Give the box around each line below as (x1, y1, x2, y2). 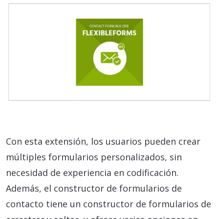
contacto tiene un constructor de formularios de (6, 197, 211, 210)
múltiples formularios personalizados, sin (6, 151, 182, 163)
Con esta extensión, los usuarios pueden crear (6, 135, 200, 147)
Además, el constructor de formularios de (6, 182, 182, 194)
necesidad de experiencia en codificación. (6, 166, 178, 178)
